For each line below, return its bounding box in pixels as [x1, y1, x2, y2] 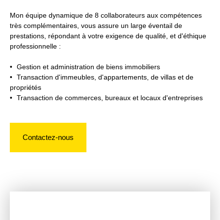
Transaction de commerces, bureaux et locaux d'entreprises [17, 93, 203, 102]
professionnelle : [10, 42, 61, 50]
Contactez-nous [23, 133, 74, 141]
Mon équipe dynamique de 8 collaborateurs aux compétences [10, 11, 202, 19]
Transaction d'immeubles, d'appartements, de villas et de [17, 73, 194, 81]
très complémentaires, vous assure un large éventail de [10, 21, 182, 29]
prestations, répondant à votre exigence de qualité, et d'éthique [10, 31, 206, 40]
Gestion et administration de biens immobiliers [17, 62, 161, 71]
